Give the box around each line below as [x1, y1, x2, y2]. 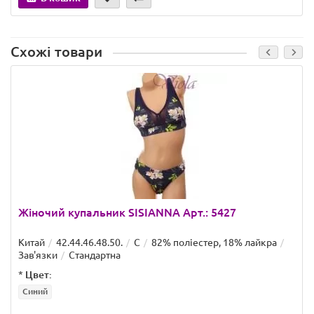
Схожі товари [11, 44, 102, 60]
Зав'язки [18, 250, 57, 261]
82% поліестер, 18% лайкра [151, 237, 277, 249]
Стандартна [69, 250, 121, 261]
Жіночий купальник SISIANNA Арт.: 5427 [18, 206, 236, 219]
